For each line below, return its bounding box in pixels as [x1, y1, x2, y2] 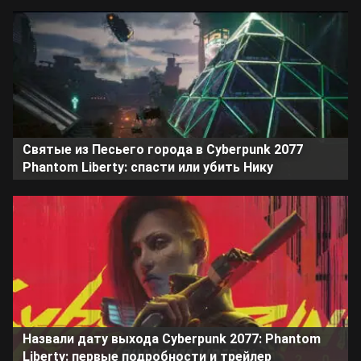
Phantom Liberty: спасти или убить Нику [23, 159, 273, 175]
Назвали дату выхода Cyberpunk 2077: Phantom [23, 331, 321, 347]
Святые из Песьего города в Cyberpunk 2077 [23, 141, 303, 157]
